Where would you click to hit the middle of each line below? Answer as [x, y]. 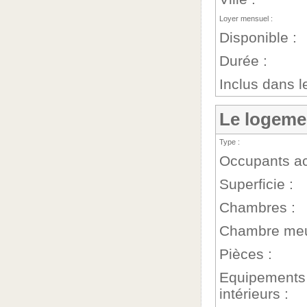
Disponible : [258, 37]
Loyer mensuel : [246, 19]
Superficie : [256, 184]
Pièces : [246, 254]
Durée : [243, 61]
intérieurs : [254, 294]
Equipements [262, 277]
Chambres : [257, 207]
